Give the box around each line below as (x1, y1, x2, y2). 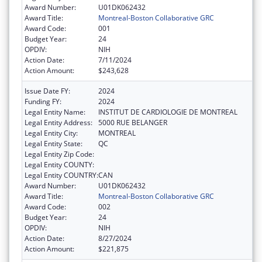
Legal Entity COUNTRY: (25, 170, 98, 180)
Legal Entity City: (25, 127, 78, 138)
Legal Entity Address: (25, 117, 92, 127)
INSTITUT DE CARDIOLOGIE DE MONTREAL (98, 106, 237, 117)
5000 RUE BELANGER (98, 117, 167, 127)
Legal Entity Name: (25, 106, 85, 117)
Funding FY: (25, 96, 61, 106)
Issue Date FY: (25, 85, 70, 96)
